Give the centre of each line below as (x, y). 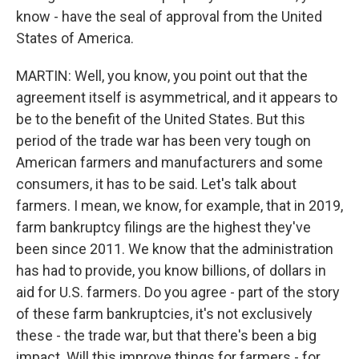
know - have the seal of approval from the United (169, 16)
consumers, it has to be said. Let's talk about (156, 184)
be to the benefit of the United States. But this (161, 119)
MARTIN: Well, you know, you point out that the (162, 76)
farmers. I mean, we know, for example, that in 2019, (179, 206)
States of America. (75, 38)
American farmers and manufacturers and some (169, 162)
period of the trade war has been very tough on (163, 141)
